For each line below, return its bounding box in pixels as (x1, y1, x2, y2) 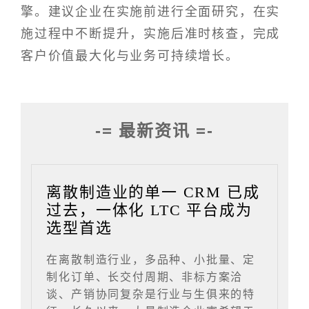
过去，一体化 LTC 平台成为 (46, 201, 252, 219)
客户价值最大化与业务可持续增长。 (21, 49, 239, 63)
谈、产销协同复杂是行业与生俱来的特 (46, 288, 256, 301)
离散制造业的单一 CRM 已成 (46, 183, 260, 201)
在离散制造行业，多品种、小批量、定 (46, 254, 256, 266)
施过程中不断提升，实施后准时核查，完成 (21, 27, 281, 41)
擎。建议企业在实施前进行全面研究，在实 (21, 5, 281, 19)
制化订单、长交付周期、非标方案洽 (46, 271, 243, 283)
